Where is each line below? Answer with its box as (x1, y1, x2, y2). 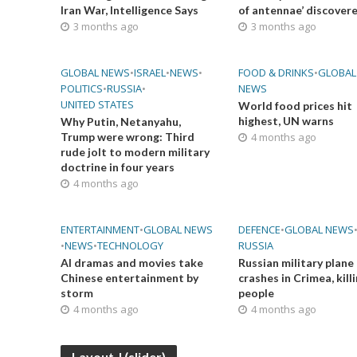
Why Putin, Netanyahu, (60, 115, 181, 128)
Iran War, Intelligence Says (60, 3, 198, 17)
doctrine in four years (60, 160, 175, 174)
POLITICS (60, 81, 103, 96)
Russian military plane (237, 256, 354, 269)
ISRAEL (133, 65, 166, 80)
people (237, 286, 274, 300)
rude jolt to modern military (60, 145, 210, 159)
